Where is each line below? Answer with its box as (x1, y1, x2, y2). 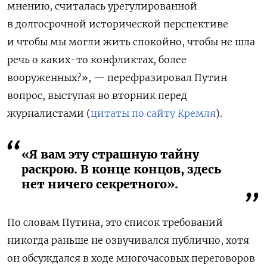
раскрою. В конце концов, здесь (21, 162, 221, 176)
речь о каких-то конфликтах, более (7, 53, 187, 66)
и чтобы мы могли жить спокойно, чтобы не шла (7, 35, 255, 48)
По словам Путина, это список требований (7, 216, 223, 228)
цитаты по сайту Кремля (91, 107, 216, 119)
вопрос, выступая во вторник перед (7, 89, 187, 101)
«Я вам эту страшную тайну (21, 147, 199, 162)
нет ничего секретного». (21, 176, 178, 191)
